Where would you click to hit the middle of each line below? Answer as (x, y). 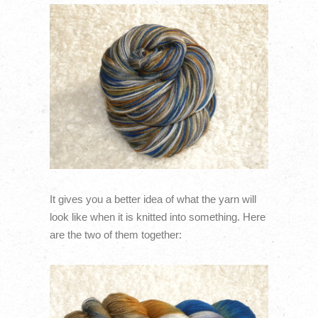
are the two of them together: (115, 234)
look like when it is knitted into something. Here (157, 216)
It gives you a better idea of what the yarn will (153, 199)
